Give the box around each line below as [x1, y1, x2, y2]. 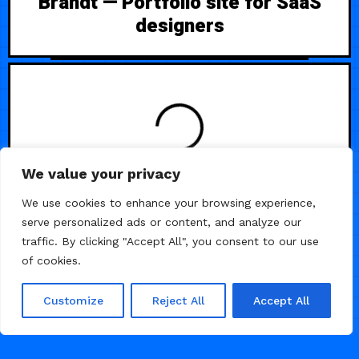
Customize [42, 294, 103, 307]
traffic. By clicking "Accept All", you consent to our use [22, 235, 319, 248]
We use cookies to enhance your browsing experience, [22, 196, 316, 209]
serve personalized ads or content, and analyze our [22, 216, 301, 228]
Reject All [151, 294, 204, 307]
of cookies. [22, 254, 81, 267]
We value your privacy [22, 165, 180, 182]
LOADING [147, 163, 212, 186]
